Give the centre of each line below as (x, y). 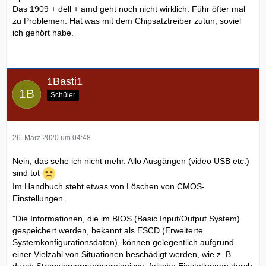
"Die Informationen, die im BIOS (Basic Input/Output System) (126, 218)
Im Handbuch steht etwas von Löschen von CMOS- (109, 186)
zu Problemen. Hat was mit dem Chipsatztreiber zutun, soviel (127, 20)
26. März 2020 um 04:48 (52, 137)
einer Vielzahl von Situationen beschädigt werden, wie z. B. (123, 254)
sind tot (27, 172)
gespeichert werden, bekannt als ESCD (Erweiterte (108, 230)
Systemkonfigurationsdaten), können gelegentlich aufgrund (123, 242)
